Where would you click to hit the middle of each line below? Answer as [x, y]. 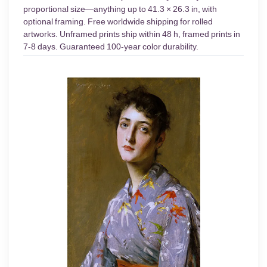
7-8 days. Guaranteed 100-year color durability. [111, 47]
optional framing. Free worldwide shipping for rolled [118, 22]
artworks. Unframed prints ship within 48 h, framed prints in [132, 34]
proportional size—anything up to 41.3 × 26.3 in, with [120, 9]
